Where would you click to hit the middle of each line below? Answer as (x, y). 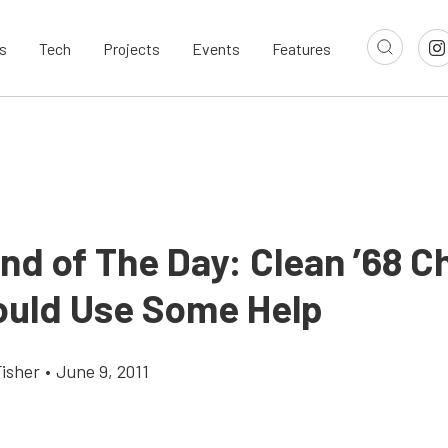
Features (301, 48)
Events (216, 48)
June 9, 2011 (102, 371)
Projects (131, 48)
